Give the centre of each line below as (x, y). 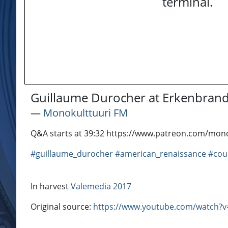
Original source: (62, 207)
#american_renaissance (161, 154)
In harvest (51, 187)
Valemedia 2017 (101, 187)
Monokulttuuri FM (85, 113)
